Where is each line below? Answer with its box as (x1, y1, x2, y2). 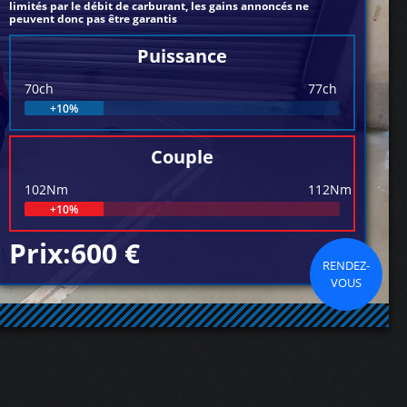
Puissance (137, 44, 228, 68)
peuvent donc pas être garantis (9, 11, 178, 26)
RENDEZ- (323, 257, 371, 273)
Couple (151, 144, 214, 169)
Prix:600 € (9, 234, 141, 272)
